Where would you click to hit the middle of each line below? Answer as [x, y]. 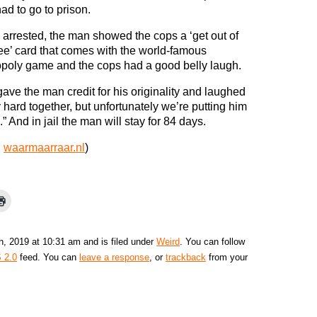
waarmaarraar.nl [44, 148]
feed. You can [48, 258]
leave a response [114, 258]
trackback [186, 258]
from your [227, 258]
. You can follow [212, 242]
